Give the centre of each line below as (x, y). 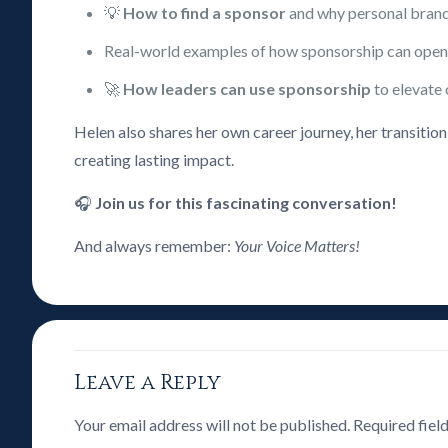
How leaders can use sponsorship (247, 88)
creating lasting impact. (154, 159)
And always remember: (154, 245)
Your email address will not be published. (212, 424)
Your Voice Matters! (297, 245)
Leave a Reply (148, 383)
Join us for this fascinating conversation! (246, 202)
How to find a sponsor (205, 12)
